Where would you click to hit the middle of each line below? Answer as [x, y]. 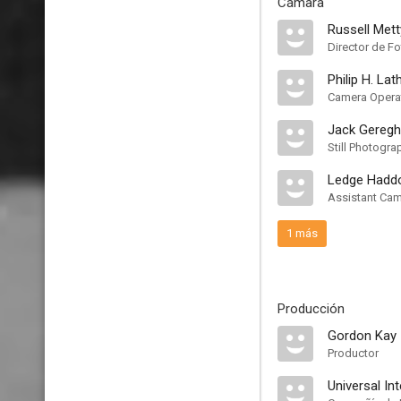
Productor [353, 353]
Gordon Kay [362, 336]
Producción [311, 309]
